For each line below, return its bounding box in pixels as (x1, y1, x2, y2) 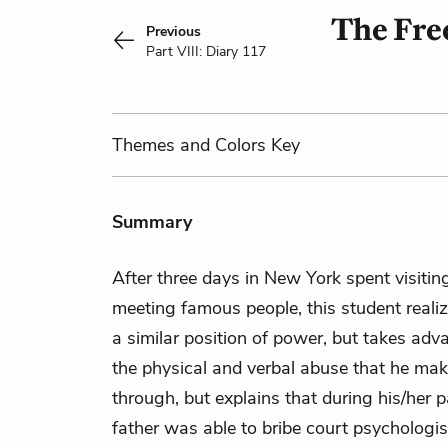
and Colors (180, 133, 266, 157)
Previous (146, 22, 201, 41)
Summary (112, 210, 192, 234)
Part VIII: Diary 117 (146, 42, 266, 61)
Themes (112, 133, 180, 157)
